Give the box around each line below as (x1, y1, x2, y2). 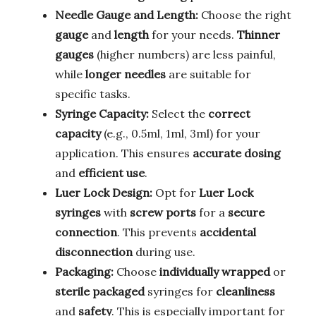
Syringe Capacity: (55, 106, 149, 121)
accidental (200, 224, 256, 239)
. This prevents (117, 224, 200, 239)
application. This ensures (55, 145, 193, 160)
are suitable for (166, 66, 251, 81)
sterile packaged (55, 284, 145, 298)
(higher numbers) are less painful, (94, 47, 276, 61)
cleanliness (216, 284, 275, 298)
